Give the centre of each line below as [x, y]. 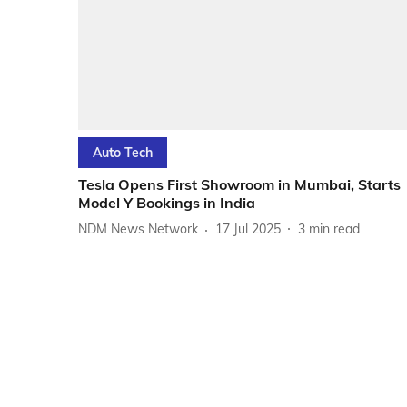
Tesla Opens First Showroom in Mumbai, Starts [239, 184]
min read [334, 229]
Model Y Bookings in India [167, 202]
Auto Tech [123, 152]
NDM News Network [138, 229]
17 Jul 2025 [248, 229]
